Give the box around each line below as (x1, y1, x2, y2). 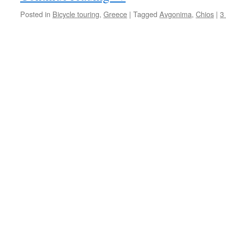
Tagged (133, 9, 157, 19)
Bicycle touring (52, 9, 99, 19)
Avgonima (159, 9, 192, 19)
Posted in (20, 9, 50, 19)
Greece (103, 9, 127, 19)
